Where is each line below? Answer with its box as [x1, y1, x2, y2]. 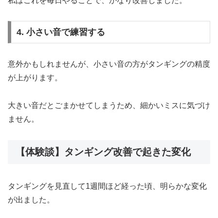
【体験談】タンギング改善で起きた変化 [16, 146, 191, 157]
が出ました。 [8, 196, 54, 204]
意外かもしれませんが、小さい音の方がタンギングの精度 [8, 60, 210, 69]
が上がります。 [8, 73, 62, 82]
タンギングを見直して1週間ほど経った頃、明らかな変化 [8, 182, 207, 191]
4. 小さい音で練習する [16, 27, 105, 37]
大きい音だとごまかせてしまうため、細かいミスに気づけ [8, 101, 210, 109]
